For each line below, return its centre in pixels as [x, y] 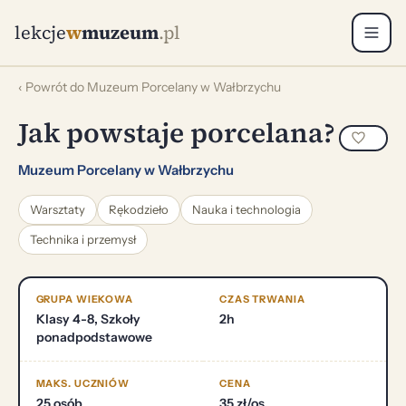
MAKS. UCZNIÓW [82, 383]
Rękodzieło [139, 209]
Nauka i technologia [246, 209]
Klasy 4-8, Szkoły [88, 319]
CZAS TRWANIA [262, 299]
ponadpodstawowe [94, 337]
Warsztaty [58, 209]
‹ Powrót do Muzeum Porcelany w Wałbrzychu [150, 87]
